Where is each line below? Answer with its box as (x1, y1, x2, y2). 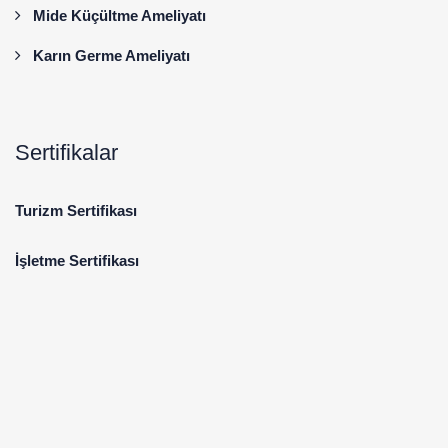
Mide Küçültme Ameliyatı (33, 7, 206, 25)
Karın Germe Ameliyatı (33, 47, 190, 65)
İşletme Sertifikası (15, 252, 139, 270)
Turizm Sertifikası (15, 202, 137, 220)
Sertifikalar (15, 140, 118, 166)
